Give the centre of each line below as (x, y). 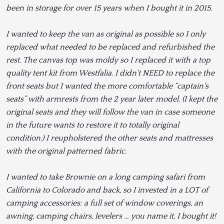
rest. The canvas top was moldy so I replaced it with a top (108, 60)
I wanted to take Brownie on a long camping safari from (105, 177)
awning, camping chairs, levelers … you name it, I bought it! (111, 216)
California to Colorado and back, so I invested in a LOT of (107, 190)
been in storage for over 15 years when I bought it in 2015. (109, 8)
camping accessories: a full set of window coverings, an (104, 203)
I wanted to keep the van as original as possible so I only (106, 34)
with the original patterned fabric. (66, 151)
